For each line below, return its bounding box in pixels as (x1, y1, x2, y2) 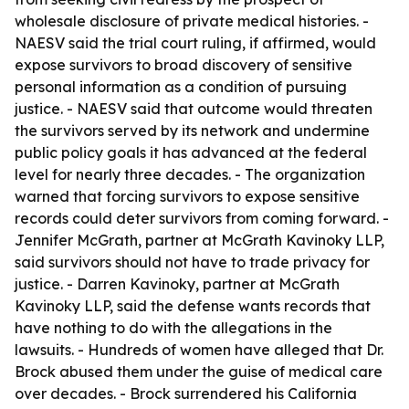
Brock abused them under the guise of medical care (15, 362, 383, 381)
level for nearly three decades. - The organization (15, 165, 365, 184)
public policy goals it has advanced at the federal (15, 143, 367, 162)
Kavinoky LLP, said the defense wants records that (15, 297, 371, 315)
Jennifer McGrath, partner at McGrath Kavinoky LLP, (15, 231, 384, 249)
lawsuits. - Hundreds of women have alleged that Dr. (15, 341, 383, 359)
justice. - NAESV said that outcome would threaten (15, 100, 372, 118)
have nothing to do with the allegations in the (15, 319, 332, 337)
